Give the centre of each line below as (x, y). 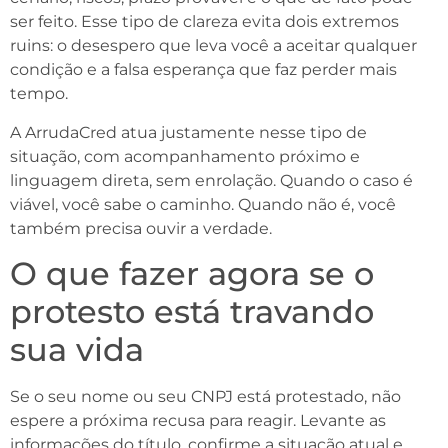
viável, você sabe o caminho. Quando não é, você (203, 204)
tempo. (39, 94)
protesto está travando (192, 312)
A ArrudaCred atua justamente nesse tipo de (188, 132)
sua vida (77, 350)
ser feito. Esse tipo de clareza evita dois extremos (204, 22)
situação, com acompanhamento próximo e (185, 156)
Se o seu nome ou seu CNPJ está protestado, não (205, 397)
